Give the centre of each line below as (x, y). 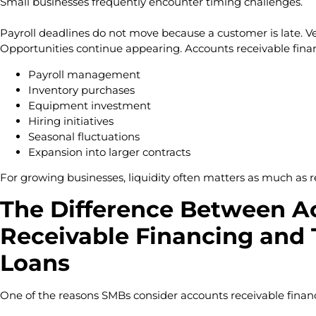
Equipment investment (91, 105)
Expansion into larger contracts (109, 152)
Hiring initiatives (72, 121)
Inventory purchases (83, 90)
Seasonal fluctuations (85, 136)
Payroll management (86, 74)
